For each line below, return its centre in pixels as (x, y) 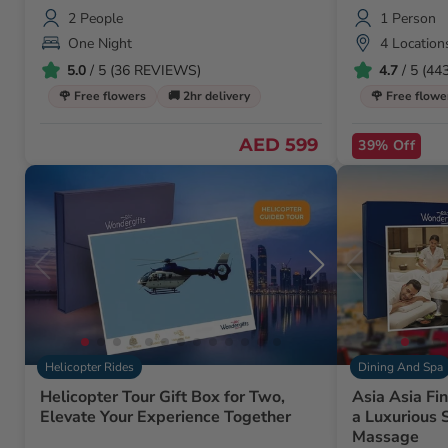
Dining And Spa (400, 367)
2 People (95, 18)
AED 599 (279, 144)
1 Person (408, 18)
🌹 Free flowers (102, 96)
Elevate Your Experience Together (165, 417)
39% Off (387, 146)
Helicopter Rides (90, 367)
